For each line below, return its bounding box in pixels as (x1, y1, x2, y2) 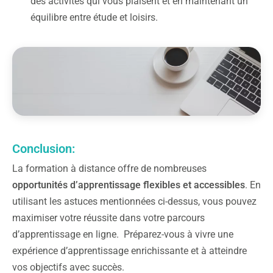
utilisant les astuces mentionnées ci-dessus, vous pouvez (12, 195, 257, 207)
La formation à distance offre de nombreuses (12, 162, 207, 174)
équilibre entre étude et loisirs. (30, 11, 158, 23)
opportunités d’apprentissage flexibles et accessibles (12, 179, 245, 191)
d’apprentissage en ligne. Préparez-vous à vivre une (12, 228, 233, 240)
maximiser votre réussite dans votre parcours (12, 211, 205, 224)
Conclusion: (12, 141, 75, 156)
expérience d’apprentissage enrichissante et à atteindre (12, 244, 247, 257)
